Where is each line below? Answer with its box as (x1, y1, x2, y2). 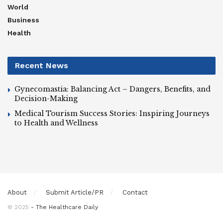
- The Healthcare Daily (31, 204, 98, 211)
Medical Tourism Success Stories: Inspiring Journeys (14, 109, 210, 118)
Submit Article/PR (46, 189, 104, 197)
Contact (122, 189, 148, 197)
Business (7, 16, 39, 24)
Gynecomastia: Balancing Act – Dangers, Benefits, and (14, 85, 211, 94)
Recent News (15, 61, 68, 71)
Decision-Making (14, 94, 78, 104)
